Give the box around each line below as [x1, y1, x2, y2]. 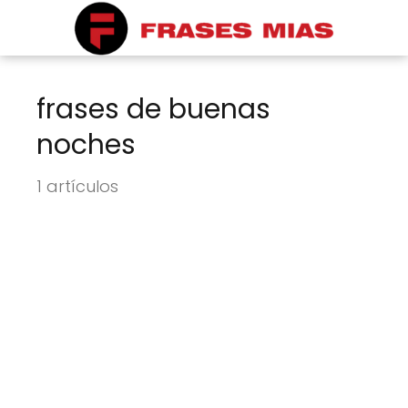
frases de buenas [36, 90, 270, 128]
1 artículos [36, 175, 118, 198]
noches [36, 126, 136, 164]
